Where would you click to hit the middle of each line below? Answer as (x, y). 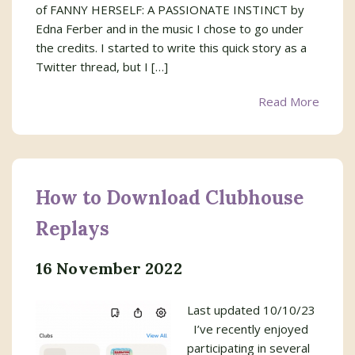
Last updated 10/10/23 (251, 310)
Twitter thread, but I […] (102, 67)
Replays (73, 229)
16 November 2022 (109, 268)
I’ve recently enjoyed (248, 329)
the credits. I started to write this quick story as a (171, 48)
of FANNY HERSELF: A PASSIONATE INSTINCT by (170, 10)
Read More (289, 101)
